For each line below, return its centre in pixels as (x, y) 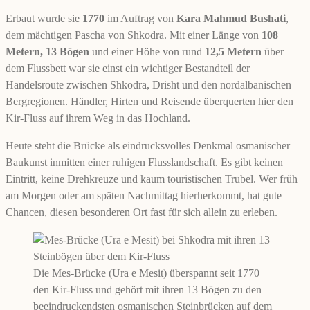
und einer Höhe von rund (147, 51)
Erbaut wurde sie (44, 18)
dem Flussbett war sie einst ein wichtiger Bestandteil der (128, 68)
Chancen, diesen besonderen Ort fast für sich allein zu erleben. (142, 212)
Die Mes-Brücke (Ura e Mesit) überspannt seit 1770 (146, 273)
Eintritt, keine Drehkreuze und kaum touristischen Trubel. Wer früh (152, 179)
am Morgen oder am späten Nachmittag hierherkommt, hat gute (144, 195)
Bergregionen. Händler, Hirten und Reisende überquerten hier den (149, 101)
